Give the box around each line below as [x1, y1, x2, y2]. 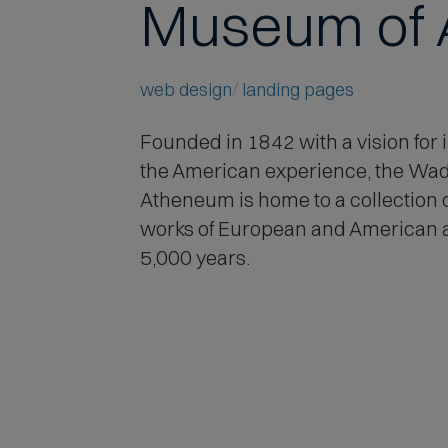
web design [139, 78, 232, 102]
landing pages [241, 78, 354, 102]
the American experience [139, 158, 367, 184]
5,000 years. [139, 245, 250, 271]
